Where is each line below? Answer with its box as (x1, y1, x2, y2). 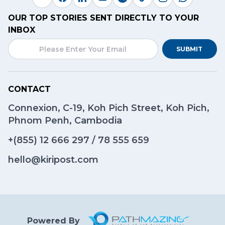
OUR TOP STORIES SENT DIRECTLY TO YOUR (8, 13, 199, 23)
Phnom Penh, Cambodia (8, 115, 122, 126)
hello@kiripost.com (8, 154, 98, 165)
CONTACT (8, 84, 51, 94)
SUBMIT (176, 45, 203, 53)
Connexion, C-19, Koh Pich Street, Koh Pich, (8, 102, 209, 114)
